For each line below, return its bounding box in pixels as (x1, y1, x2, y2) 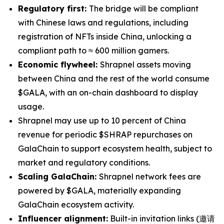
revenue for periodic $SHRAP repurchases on (18, 129, 192, 139)
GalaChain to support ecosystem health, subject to (18, 143, 212, 153)
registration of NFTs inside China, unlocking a (18, 31, 191, 41)
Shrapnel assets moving (100, 59, 191, 69)
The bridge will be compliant (89, 3, 198, 13)
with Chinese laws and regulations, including (18, 17, 188, 27)
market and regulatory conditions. (18, 157, 150, 167)
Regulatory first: (18, 3, 89, 13)
